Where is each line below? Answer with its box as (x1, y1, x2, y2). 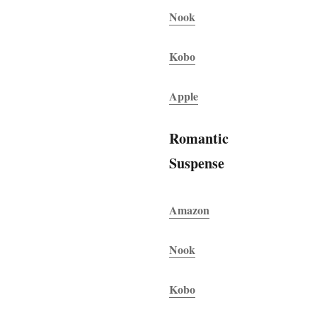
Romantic (169, 127, 229, 149)
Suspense (169, 152, 225, 173)
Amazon (169, 201, 210, 218)
